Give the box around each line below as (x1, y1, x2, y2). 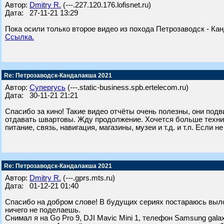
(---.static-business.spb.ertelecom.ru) (65, 83, 188, 91)
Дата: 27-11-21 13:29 (5, 9, 78, 17)
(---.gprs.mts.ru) (61, 174, 115, 182)
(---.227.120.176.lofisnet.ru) (61, 1, 151, 9)
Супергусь (29, 83, 65, 91)
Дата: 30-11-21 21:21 (5, 91, 78, 99)
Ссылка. (5, 33, 34, 41)
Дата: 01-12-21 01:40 (5, 182, 78, 190)
